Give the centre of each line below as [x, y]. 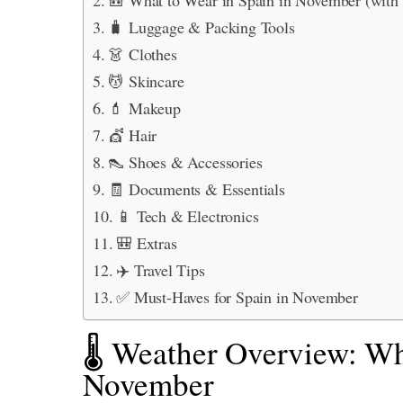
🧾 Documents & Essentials [197, 188]
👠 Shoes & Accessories [185, 161]
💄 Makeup [144, 107]
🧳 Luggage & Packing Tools [201, 27]
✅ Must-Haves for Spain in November [237, 296]
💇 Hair [133, 134]
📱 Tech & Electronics [188, 215]
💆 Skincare [146, 81]
